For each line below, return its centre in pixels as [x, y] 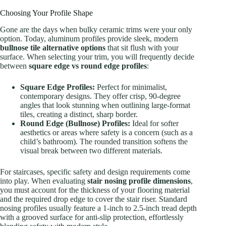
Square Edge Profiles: [58, 87]
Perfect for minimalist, [131, 87]
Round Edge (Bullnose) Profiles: [75, 124]
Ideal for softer [154, 124]
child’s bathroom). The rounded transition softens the [104, 142]
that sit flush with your [142, 48]
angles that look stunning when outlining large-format [105, 105]
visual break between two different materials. [91, 151]
